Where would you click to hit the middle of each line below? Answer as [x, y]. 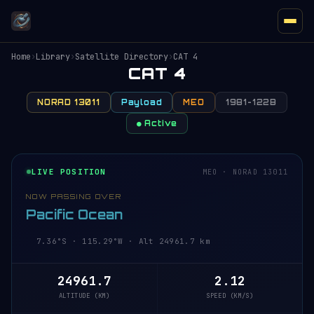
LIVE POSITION [69, 172]
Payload [142, 102]
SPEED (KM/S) [230, 296]
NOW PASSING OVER [74, 196]
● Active [157, 123]
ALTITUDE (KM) [84, 296]
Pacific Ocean [74, 214]
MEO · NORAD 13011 [245, 172]
